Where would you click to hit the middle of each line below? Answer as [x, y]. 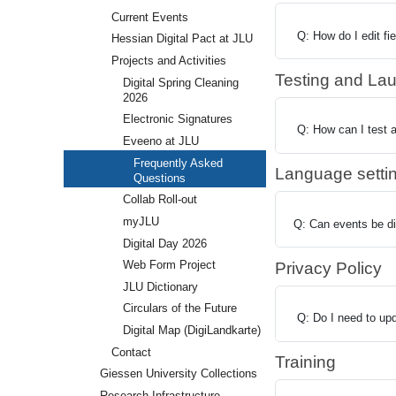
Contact [131, 352]
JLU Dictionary [160, 286]
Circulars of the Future [179, 308]
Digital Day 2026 [164, 243]
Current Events [149, 17]
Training [305, 362]
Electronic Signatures [177, 119]
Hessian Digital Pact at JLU [182, 39]
